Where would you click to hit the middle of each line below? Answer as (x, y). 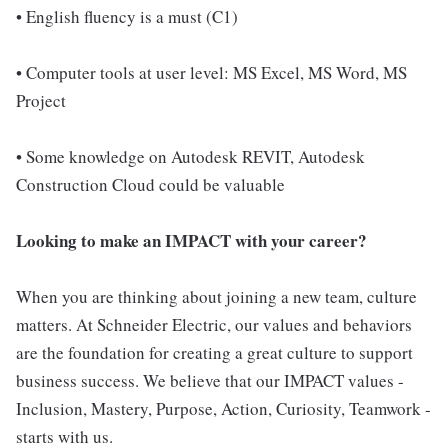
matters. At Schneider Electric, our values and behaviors (214, 324)
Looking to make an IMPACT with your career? (191, 240)
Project (41, 100)
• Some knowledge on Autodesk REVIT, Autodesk (190, 156)
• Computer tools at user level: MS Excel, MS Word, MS (211, 72)
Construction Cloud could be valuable (150, 184)
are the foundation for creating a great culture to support (214, 352)
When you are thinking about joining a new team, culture (216, 296)
